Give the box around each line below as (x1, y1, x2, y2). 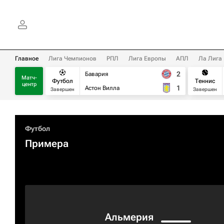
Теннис (195, 77, 215, 84)
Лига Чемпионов (48, 55, 96, 62)
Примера (25, 137, 68, 149)
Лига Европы (128, 55, 166, 62)
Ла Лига (198, 55, 222, 62)
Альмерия (105, 211, 153, 223)
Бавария (85, 70, 108, 77)
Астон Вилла (85, 84, 119, 91)
